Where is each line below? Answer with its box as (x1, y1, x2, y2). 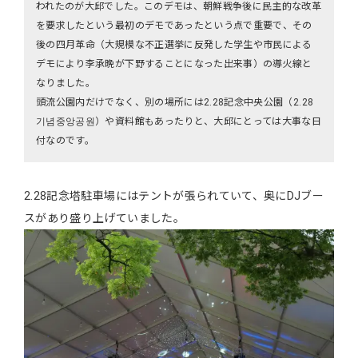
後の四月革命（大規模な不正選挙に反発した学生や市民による (36, 39, 312, 50)
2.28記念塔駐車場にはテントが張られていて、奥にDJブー (24, 189, 324, 202)
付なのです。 (36, 135, 95, 146)
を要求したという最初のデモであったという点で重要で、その (36, 20, 312, 31)
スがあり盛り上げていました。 (24, 212, 185, 225)
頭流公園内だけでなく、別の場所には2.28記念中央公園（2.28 (36, 97, 314, 108)
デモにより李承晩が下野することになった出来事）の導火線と (36, 58, 312, 70)
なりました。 (36, 78, 96, 89)
